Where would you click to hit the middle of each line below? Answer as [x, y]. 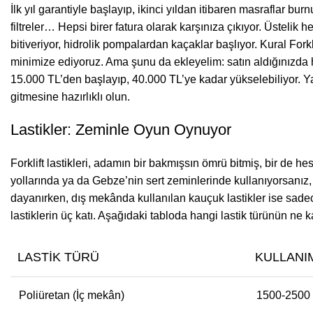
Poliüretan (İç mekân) [72, 295]
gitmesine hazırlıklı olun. [70, 96]
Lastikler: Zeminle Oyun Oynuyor [121, 129]
